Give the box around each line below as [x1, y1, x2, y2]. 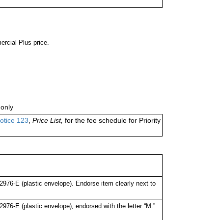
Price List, [32, 116, 63, 125]
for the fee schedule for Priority [63, 116, 161, 125]
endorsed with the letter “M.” [75, 202, 155, 210]
